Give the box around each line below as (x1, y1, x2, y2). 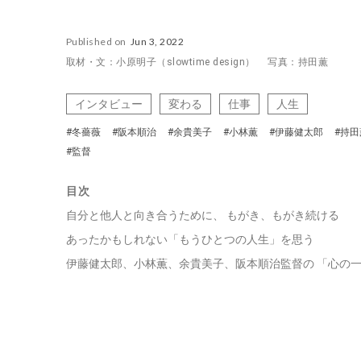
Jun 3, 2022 (130, 35, 185, 48)
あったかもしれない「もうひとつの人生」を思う (66, 232, 314, 246)
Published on (66, 35, 127, 48)
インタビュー (75, 96, 143, 110)
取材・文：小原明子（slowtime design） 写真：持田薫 (66, 56, 329, 68)
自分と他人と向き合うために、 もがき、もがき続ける (66, 208, 339, 222)
